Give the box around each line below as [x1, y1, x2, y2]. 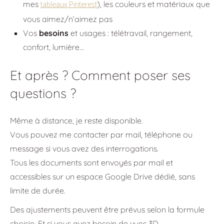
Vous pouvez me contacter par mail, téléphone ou [10, 129, 192, 139]
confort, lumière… [22, 41, 84, 52]
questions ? [10, 85, 76, 102]
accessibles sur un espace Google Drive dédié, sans [10, 171, 195, 181]
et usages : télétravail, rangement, [68, 27, 192, 38]
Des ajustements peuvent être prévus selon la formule [10, 204, 204, 214]
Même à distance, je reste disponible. [10, 115, 143, 125]
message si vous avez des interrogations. [10, 143, 158, 153]
